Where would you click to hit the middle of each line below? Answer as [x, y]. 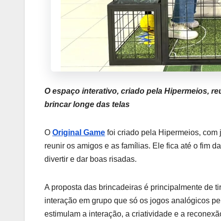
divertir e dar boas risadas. [91, 159]
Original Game [79, 133]
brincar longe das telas [87, 105]
